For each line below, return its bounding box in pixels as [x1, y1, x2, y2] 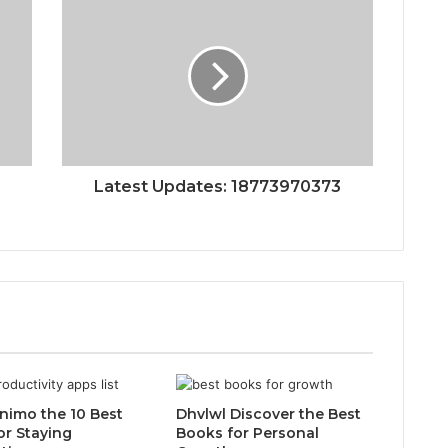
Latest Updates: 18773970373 [94, 176, 341, 196]
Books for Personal [175, 423, 319, 442]
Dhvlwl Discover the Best [175, 404, 361, 423]
